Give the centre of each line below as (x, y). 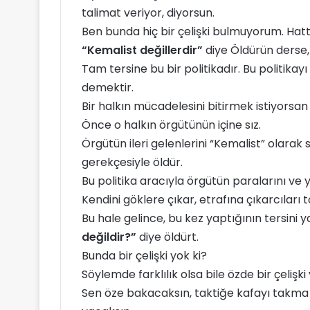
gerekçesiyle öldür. (132, 162)
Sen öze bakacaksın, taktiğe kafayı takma (195, 293)
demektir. (108, 88)
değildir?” (109, 237)
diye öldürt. (167, 237)
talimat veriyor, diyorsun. (148, 13)
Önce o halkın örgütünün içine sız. (171, 125)
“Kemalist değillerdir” (142, 50)
